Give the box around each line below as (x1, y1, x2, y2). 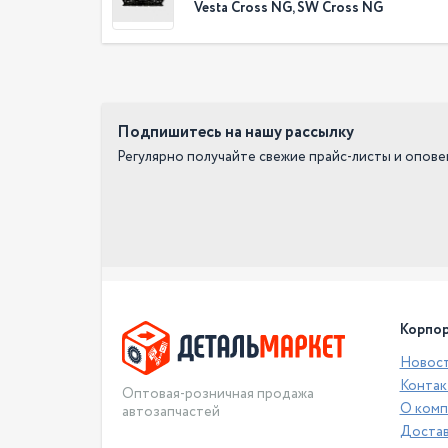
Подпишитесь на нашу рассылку (117, 120, 354, 144)
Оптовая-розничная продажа (122, 384, 314, 405)
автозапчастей (122, 402, 220, 423)
